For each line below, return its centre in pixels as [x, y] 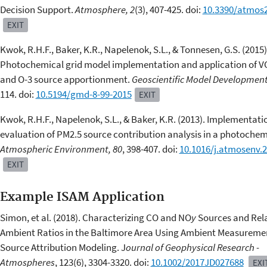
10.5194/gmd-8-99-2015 [83, 94]
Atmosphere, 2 [105, 10]
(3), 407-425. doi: [168, 10]
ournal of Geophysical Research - [192, 247]
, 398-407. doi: [150, 149]
